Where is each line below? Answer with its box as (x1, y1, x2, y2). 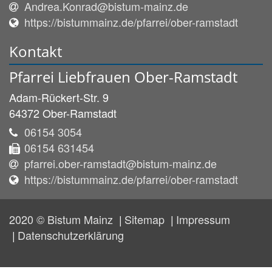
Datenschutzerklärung (18, 226, 124, 243)
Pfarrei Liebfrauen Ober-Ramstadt (9, 66, 237, 87)
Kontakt (9, 41, 62, 61)
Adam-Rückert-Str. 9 (9, 89, 109, 105)
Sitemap (124, 211, 168, 227)
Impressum (176, 211, 230, 227)
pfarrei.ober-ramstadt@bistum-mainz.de (24, 155, 217, 171)
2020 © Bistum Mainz (9, 211, 116, 227)
